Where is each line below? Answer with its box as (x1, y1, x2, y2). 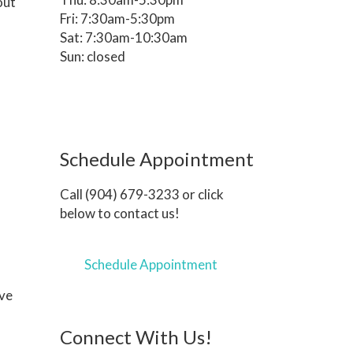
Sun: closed (59, 48, 125, 65)
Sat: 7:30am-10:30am (59, 29, 188, 46)
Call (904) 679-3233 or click (59, 185, 224, 203)
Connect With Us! (59, 325, 212, 348)
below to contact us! (59, 204, 180, 221)
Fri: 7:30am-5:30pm (59, 10, 175, 27)
